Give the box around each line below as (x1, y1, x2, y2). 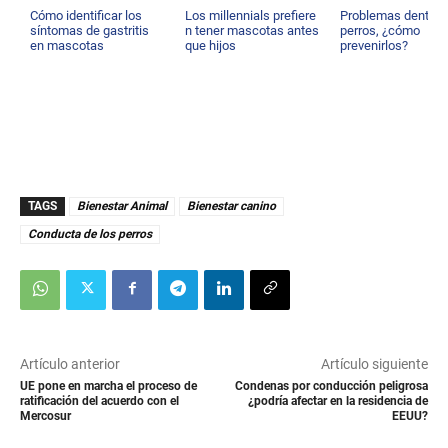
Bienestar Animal (77, 198, 167, 213)
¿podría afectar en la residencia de (247, 393, 428, 408)
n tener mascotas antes (185, 22, 320, 38)
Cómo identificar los (30, 7, 142, 23)
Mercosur (20, 408, 71, 423)
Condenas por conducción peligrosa (234, 378, 428, 393)
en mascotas (30, 37, 104, 53)
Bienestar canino (187, 198, 276, 213)
